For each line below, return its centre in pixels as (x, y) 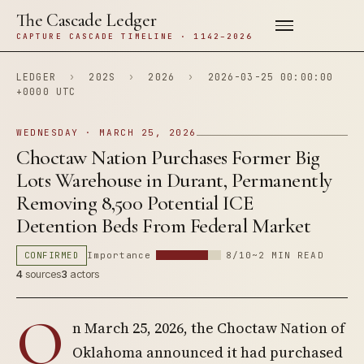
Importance (119, 255)
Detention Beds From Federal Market (164, 225)
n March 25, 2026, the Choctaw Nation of (209, 328)
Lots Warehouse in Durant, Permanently (174, 180)
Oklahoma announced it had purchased (208, 352)
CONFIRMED (52, 255)
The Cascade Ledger (87, 20)
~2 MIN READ (288, 255)
